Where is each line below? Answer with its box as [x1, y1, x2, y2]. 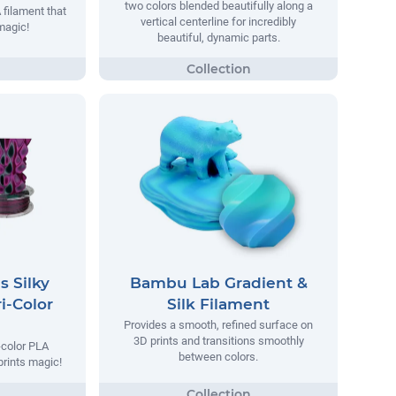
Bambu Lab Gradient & [129, 274, 308, 293]
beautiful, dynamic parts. [156, 30, 280, 44]
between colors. [179, 350, 258, 364]
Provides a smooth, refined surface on [124, 318, 313, 332]
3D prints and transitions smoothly [133, 334, 304, 348]
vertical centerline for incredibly [141, 14, 296, 28]
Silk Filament [167, 295, 270, 314]
